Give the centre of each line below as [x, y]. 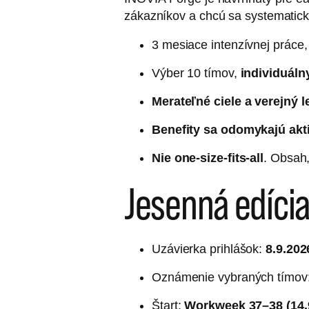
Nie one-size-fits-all [208, 158]
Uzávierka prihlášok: [209, 249]
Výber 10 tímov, [196, 73]
